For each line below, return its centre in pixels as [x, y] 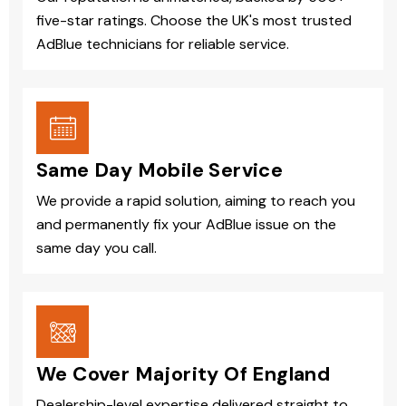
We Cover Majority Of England [184, 374]
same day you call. [97, 248]
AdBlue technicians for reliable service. [163, 44]
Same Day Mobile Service [160, 170]
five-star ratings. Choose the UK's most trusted [194, 21]
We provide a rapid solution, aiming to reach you [196, 201]
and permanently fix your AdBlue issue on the [186, 225]
